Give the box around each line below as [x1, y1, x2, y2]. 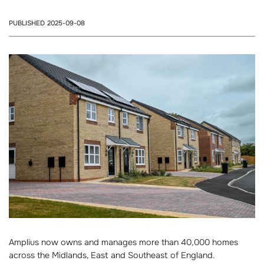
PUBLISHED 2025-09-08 [9, 19, 85, 27]
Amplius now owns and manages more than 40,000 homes [9, 237, 238, 248]
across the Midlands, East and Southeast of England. [9, 250, 215, 261]
